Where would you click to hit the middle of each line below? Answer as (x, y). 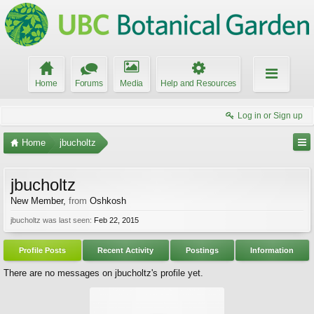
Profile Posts (42, 250)
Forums (89, 83)
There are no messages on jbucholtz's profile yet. (103, 273)
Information (272, 250)
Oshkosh (108, 201)
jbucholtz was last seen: (51, 220)
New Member (37, 201)
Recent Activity (126, 250)
